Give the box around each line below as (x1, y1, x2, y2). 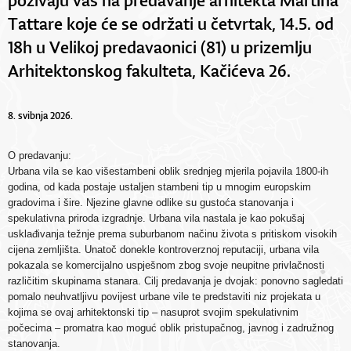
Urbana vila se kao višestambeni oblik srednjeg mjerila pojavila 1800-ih (8, 165, 328, 177)
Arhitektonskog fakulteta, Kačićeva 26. (8, 58, 291, 81)
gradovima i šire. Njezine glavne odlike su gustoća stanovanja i (8, 196, 294, 208)
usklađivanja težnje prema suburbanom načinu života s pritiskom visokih (8, 227, 337, 240)
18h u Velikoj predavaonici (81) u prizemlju (8, 34, 312, 58)
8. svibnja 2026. (8, 108, 73, 122)
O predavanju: (8, 149, 71, 161)
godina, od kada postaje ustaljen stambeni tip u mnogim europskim (8, 180, 311, 193)
